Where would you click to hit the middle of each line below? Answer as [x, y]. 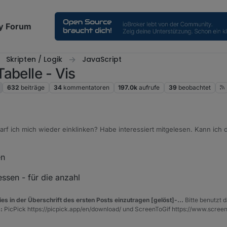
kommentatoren [86, 88]
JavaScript [102, 59]
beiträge [33, 88]
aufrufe [149, 88]
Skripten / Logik [34, 59]
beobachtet [194, 88]
